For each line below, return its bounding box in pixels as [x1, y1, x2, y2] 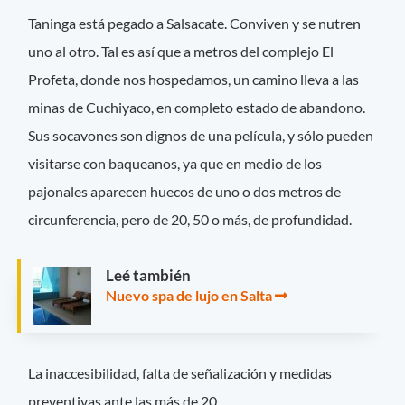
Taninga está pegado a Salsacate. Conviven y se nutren [28, 14, 362, 33]
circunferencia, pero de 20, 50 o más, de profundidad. [28, 211, 353, 229]
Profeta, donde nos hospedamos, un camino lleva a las [28, 71, 360, 89]
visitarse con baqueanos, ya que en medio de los [28, 155, 323, 173]
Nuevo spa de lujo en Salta [106, 287, 272, 305]
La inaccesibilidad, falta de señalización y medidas [28, 363, 333, 381]
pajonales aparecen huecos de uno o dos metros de [28, 183, 342, 201]
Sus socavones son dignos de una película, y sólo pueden [28, 127, 374, 145]
